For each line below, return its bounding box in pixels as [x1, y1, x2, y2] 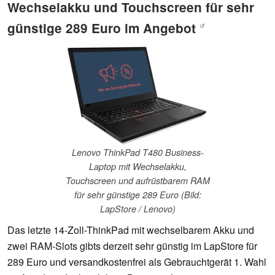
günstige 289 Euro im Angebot [7, 18, 199, 37]
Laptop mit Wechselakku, [88, 160, 187, 173]
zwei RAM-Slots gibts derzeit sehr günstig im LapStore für [7, 239, 257, 254]
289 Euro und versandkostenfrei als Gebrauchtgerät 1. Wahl [7, 255, 266, 269]
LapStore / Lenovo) [99, 203, 176, 215]
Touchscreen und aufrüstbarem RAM [65, 174, 210, 187]
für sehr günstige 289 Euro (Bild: [74, 188, 201, 201]
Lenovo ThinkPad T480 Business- [71, 146, 204, 159]
